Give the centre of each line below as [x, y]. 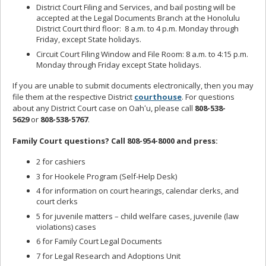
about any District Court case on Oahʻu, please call [104, 108]
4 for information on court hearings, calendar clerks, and [137, 191]
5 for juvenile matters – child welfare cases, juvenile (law [137, 216]
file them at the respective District [73, 96]
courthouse [158, 96]
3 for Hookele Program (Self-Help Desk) [107, 176]
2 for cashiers [61, 162]
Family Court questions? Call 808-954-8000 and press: [115, 140]
